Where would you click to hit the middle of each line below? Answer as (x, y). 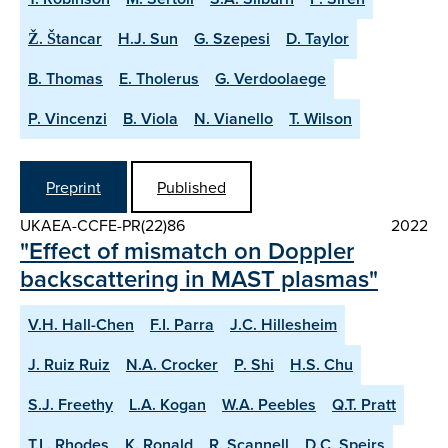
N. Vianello (233, 119)
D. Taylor (317, 39)
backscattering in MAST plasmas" (199, 278)
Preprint (73, 186)
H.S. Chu (321, 364)
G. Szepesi (232, 39)
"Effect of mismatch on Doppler (187, 250)
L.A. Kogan (167, 404)
